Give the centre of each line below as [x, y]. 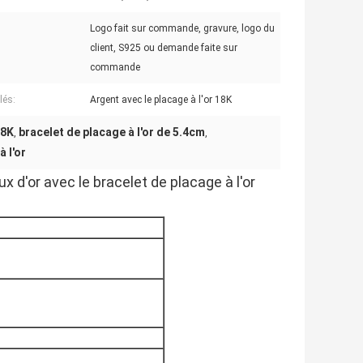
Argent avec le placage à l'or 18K [161, 100]
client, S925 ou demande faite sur [164, 48]
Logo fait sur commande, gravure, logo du [182, 29]
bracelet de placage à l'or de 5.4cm [112, 132]
